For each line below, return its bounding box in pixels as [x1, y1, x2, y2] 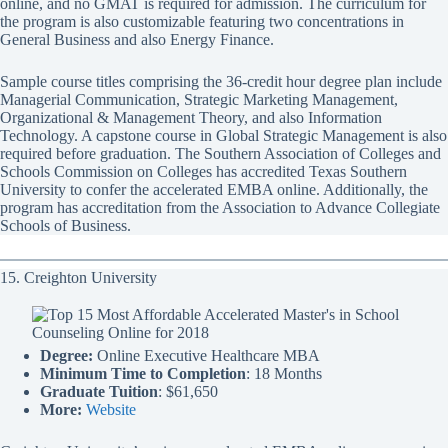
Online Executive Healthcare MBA [93, 347, 320, 365]
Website [86, 401, 136, 419]
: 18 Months [246, 365, 322, 383]
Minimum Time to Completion [40, 365, 246, 383]
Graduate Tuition [40, 383, 158, 401]
